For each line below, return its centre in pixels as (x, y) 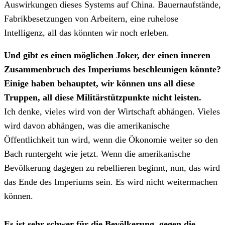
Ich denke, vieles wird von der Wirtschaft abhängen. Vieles (112, 112)
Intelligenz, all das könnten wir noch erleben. (87, 32)
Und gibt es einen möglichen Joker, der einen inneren (107, 55)
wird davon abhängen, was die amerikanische (87, 126)
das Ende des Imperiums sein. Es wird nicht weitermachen (111, 182)
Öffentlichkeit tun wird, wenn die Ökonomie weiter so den (111, 140)
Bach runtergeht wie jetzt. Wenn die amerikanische (97, 154)
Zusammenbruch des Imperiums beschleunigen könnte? (113, 70)
